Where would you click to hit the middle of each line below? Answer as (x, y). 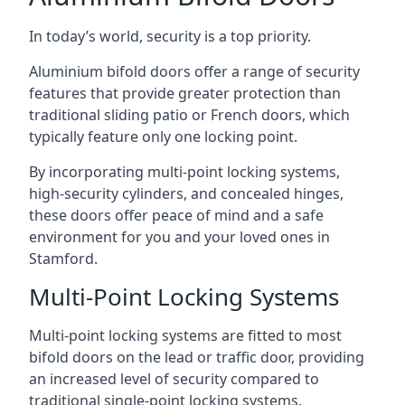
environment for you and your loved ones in (179, 237)
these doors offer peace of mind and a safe (176, 215)
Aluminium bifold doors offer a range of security (194, 71)
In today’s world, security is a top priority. (170, 36)
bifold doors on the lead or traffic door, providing (197, 357)
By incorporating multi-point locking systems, (184, 172)
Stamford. (63, 259)
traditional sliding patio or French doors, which (189, 115)
